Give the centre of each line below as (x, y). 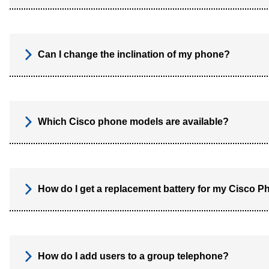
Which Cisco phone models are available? (133, 122)
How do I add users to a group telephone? (133, 256)
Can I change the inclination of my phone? (134, 54)
